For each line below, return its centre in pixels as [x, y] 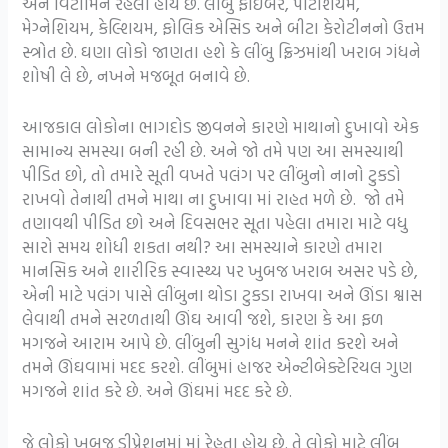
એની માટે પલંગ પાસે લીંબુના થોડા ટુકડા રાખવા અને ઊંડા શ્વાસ [223, 295]
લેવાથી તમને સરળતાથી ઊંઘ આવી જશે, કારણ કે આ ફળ [203, 319]
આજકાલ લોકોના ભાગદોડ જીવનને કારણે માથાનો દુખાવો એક [221, 127]
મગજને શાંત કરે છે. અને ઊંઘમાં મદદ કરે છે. [157, 391]
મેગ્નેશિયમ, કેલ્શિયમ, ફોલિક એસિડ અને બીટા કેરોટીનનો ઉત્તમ [224, 28]
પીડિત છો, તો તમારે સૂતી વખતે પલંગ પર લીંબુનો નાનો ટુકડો [212, 175]
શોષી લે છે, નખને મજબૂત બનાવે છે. [136, 76]
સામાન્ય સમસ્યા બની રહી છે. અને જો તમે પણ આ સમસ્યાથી [213, 151]
